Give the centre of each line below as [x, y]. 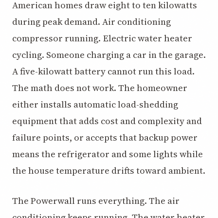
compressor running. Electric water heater [102, 38]
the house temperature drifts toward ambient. [109, 171]
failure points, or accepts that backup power [105, 137]
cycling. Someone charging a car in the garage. [109, 55]
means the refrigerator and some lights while [108, 154]
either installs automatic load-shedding [95, 104]
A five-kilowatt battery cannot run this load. [103, 71]
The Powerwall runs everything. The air [96, 201]
